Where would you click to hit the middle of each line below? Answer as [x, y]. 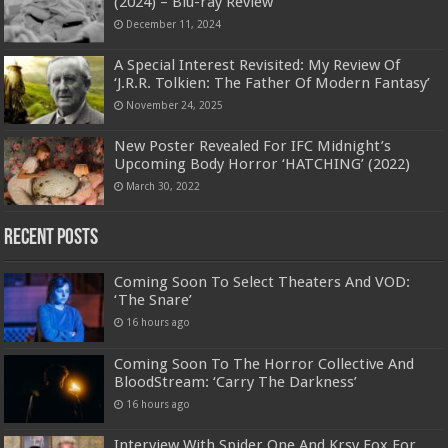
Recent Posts [51, 239]
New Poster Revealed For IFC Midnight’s [253, 146]
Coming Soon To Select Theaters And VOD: [262, 282]
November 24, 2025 [175, 105]
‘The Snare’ [153, 300]
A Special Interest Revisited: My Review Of [257, 65]
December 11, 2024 [174, 23]
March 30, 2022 [163, 186]
